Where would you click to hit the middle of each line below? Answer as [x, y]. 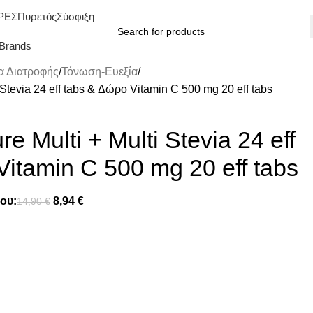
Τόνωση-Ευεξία [100, 72]
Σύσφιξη [75, 16]
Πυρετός [37, 16]
